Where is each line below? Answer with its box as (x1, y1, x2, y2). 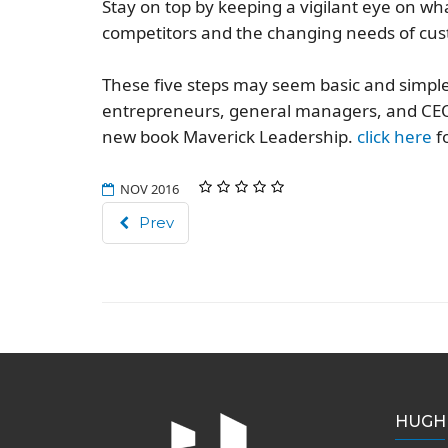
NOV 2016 (120, 180, 179, 199)
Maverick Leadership (183, 125, 348, 149)
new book (102, 125, 183, 149)
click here (357, 125, 432, 149)
